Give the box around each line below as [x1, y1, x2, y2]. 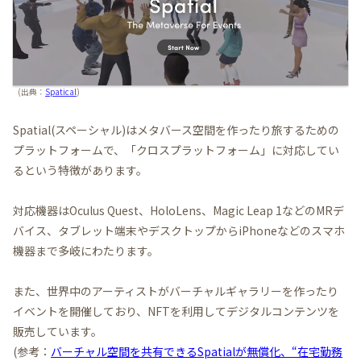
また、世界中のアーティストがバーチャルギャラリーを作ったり [13, 282, 338, 299]
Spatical [45, 86, 77, 98]
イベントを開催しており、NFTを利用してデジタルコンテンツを [13, 302, 339, 319]
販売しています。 [13, 322, 102, 339]
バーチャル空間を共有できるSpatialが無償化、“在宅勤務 [51, 342, 342, 359]
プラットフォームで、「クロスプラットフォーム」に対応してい [13, 141, 339, 158]
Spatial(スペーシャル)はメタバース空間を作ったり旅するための [13, 121, 339, 138]
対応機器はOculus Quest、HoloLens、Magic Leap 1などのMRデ [13, 201, 344, 218]
